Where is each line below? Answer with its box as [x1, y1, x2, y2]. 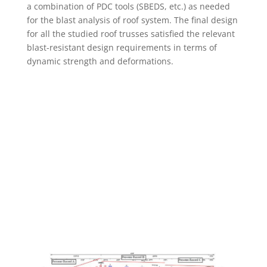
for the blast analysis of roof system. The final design [26, 14, 238, 26]
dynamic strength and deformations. [26, 55, 173, 67]
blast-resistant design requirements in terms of [26, 42, 217, 53]
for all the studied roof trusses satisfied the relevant [26, 28, 235, 39]
